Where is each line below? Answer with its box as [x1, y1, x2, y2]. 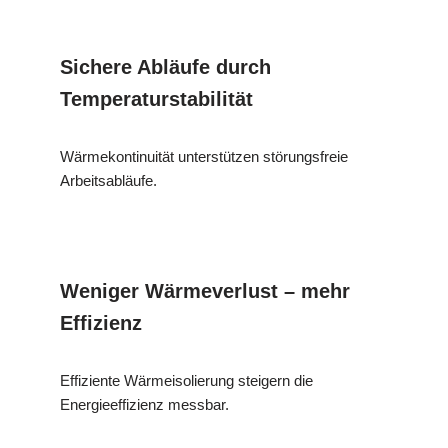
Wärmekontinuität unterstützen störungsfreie [60, 147, 348, 165]
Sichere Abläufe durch [60, 55, 271, 78]
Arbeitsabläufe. [60, 171, 157, 189]
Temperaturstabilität [60, 87, 253, 110]
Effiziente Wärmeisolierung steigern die [60, 371, 313, 389]
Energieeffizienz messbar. [60, 395, 229, 413]
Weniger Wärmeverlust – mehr [60, 279, 350, 302]
